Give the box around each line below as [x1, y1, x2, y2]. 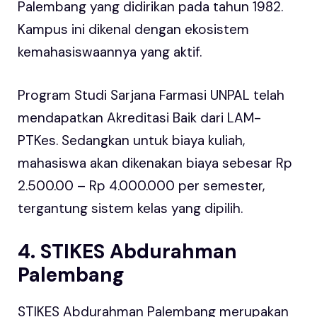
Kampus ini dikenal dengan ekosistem [18, 21, 249, 39]
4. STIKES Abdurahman [18, 238, 237, 265]
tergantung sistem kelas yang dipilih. [18, 199, 243, 217]
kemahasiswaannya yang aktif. [18, 43, 202, 62]
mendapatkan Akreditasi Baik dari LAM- [18, 108, 261, 127]
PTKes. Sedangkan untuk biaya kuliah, [18, 131, 245, 149]
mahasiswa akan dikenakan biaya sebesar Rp [18, 154, 292, 172]
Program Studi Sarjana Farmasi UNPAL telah [18, 86, 284, 104]
